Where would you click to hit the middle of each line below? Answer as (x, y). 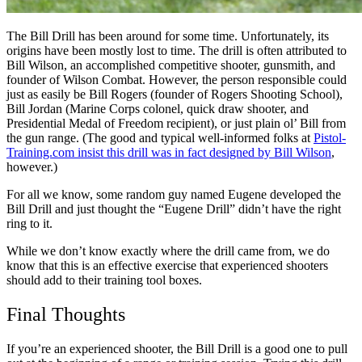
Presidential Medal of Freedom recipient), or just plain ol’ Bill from (176, 124)
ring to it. (31, 224)
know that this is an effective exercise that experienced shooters (167, 266)
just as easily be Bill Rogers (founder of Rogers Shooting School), (175, 95)
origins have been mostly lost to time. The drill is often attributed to (177, 51)
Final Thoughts (66, 315)
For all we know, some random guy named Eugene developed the (174, 195)
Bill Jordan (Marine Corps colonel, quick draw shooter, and (158, 109)
